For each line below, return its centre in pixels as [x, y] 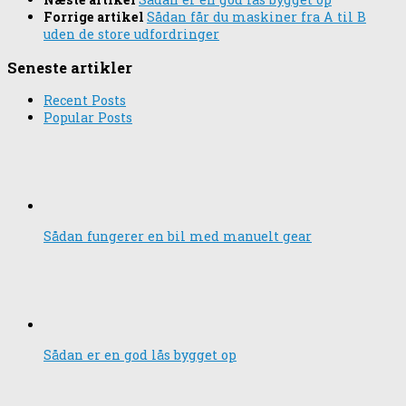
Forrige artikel [95, 17]
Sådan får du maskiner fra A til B [256, 17]
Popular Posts [88, 118]
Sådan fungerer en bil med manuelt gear [178, 237]
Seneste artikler [70, 67]
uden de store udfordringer [131, 34]
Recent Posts [85, 101]
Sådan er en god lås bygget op [140, 355]
